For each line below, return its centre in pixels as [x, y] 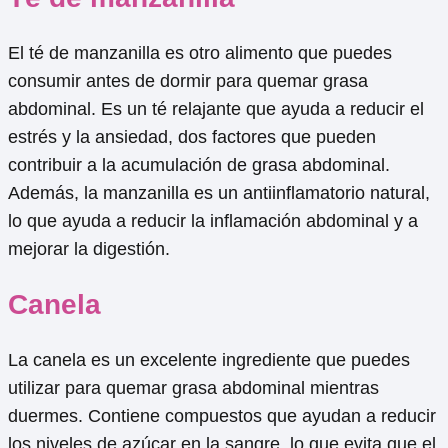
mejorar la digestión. [89, 249]
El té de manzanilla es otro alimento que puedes [200, 53]
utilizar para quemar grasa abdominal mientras [193, 387]
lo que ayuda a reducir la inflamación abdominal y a [213, 221]
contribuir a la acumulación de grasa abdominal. [199, 165]
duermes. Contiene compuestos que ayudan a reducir [222, 415]
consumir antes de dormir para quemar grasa [188, 81]
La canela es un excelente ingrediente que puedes [209, 359]
